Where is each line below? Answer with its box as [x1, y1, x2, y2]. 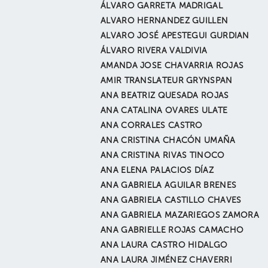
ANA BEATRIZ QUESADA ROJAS [100, 92, 229, 100]
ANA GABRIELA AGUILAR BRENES [100, 181, 237, 190]
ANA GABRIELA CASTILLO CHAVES [100, 196, 242, 205]
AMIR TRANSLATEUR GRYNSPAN [100, 77, 233, 85]
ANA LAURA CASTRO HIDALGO [100, 241, 228, 249]
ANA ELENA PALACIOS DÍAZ [100, 166, 214, 175]
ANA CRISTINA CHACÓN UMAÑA [100, 136, 236, 145]
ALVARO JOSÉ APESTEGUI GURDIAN [100, 32, 249, 40]
